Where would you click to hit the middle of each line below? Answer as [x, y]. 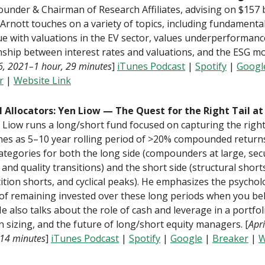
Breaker [230, 238]
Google [186, 238]
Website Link [42, 80]
